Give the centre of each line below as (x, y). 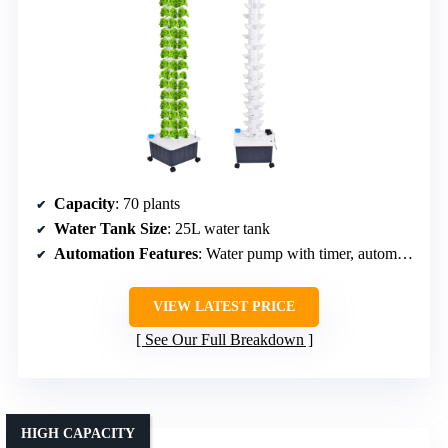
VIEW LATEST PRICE (224, 307)
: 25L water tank (218, 229)
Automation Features (126, 254)
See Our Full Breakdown (224, 340)
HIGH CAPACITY (78, 434)
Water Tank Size (110, 229)
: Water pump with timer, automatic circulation (297, 254)
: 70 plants (147, 204)
